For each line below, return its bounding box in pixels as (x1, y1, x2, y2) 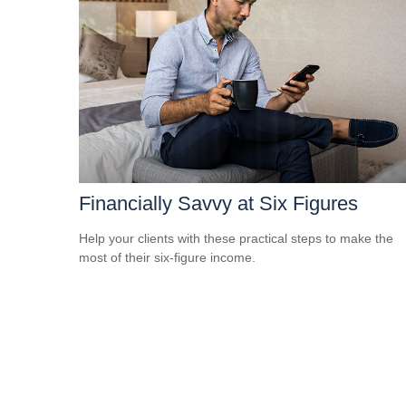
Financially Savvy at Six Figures (79, 191, 358, 215)
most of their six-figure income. (79, 249, 256, 265)
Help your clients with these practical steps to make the (79, 230, 393, 246)
